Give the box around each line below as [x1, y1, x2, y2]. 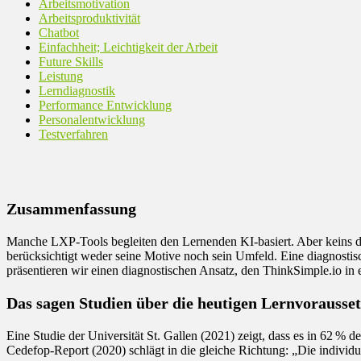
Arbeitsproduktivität [39, 10, 140, 25]
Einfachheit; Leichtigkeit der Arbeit [39, 39, 218, 54]
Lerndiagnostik [39, 83, 115, 98]
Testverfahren [39, 127, 108, 141]
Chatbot [39, 25, 79, 39]
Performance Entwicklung [39, 98, 172, 112]
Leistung [39, 68, 83, 83]
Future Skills [39, 54, 103, 68]
